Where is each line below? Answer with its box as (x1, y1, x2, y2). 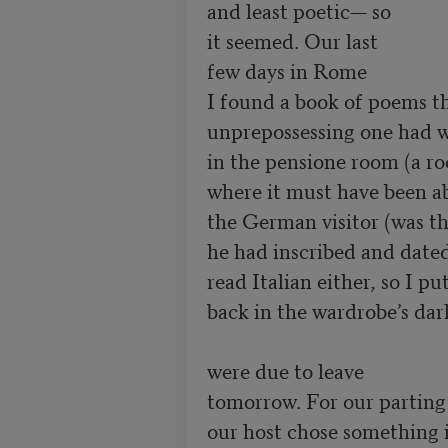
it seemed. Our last (206, 24, 378, 55)
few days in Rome (206, 54, 372, 85)
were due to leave (206, 354, 364, 385)
